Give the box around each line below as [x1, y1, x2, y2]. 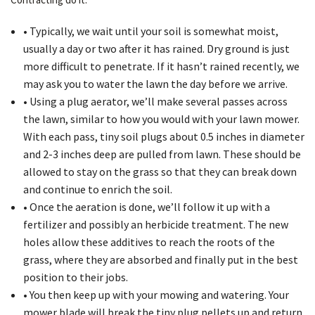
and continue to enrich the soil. [22, 182, 172, 196]
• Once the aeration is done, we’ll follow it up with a [22, 200, 270, 214]
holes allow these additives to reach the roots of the [22, 235, 275, 249]
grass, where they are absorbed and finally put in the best [22, 252, 298, 266]
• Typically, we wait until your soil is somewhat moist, [22, 24, 278, 38]
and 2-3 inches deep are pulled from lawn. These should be [22, 147, 301, 161]
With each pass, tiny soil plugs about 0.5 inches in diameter [22, 129, 304, 143]
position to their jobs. [22, 270, 128, 284]
